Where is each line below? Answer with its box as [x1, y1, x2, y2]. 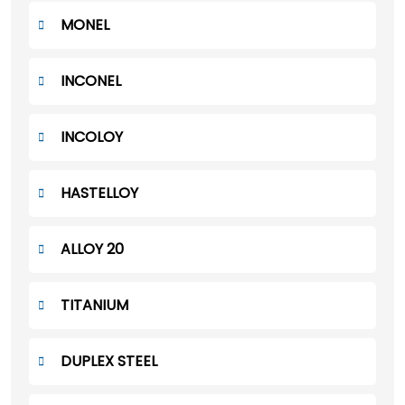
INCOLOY [61, 127, 123, 147]
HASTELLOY [61, 183, 138, 203]
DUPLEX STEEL [61, 351, 157, 372]
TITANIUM [61, 295, 128, 316]
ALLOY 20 [61, 239, 124, 259]
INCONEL [61, 71, 121, 91]
